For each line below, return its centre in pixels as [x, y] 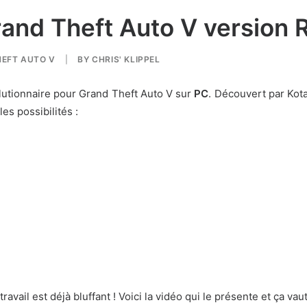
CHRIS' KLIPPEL [126, 59]
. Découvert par [248, 94]
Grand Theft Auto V [126, 94]
